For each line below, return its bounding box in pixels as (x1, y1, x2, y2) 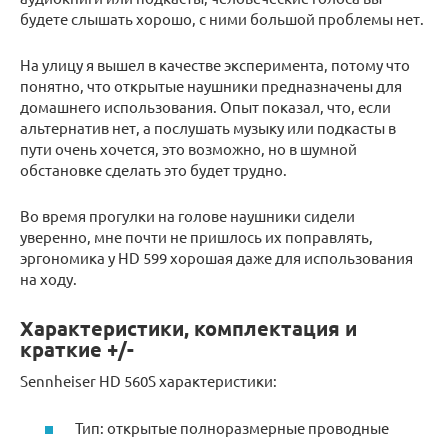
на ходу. (20, 269, 77, 289)
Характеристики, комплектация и (20, 315, 357, 342)
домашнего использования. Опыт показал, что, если (20, 97, 391, 117)
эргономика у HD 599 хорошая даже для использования (20, 248, 413, 268)
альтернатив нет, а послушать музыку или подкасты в (20, 118, 396, 138)
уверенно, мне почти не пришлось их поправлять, (20, 227, 373, 247)
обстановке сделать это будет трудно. (20, 160, 287, 180)
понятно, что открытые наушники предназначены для (20, 76, 402, 96)
